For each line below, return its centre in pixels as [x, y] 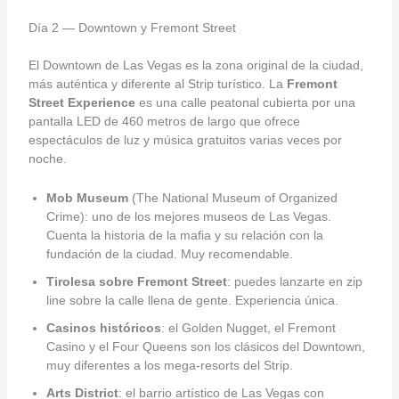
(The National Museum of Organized [232, 197]
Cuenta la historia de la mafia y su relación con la [184, 235]
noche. [47, 159]
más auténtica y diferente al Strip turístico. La [157, 84]
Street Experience [81, 103]
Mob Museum [87, 197]
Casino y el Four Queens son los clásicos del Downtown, [205, 346]
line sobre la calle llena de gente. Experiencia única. [192, 300]
